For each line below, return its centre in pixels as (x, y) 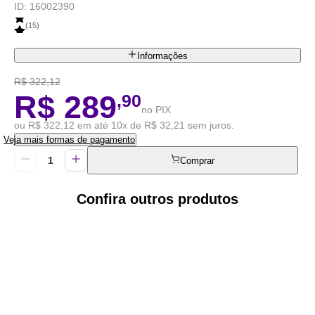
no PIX (156, 109)
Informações (162, 56)
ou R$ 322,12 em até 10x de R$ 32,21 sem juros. (124, 125)
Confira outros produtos (157, 199)
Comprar (198, 160)
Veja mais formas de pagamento (69, 139)
